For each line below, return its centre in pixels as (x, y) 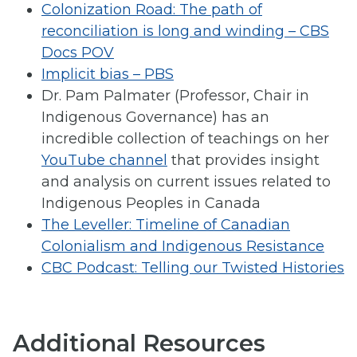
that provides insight (243, 161)
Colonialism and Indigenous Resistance (183, 247)
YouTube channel (104, 161)
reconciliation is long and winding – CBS (185, 31)
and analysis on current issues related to (186, 182)
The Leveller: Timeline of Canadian (166, 225)
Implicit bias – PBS (108, 75)
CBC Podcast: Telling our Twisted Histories (193, 268)
